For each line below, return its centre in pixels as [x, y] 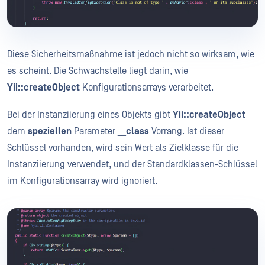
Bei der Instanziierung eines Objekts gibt [90, 115]
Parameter [95, 132]
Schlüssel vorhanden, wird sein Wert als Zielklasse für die [123, 148]
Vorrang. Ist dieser [187, 132]
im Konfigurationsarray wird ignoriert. [82, 181]
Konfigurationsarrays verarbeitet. [147, 88]
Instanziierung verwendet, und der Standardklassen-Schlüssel [132, 165]
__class [133, 132]
